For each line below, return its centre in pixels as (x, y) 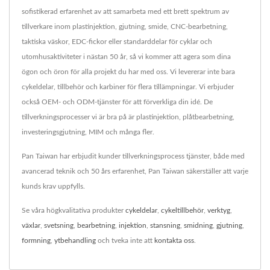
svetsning (59, 225)
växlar (31, 225)
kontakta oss (174, 240)
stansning (165, 225)
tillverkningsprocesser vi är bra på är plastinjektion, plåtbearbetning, (128, 117)
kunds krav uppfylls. (53, 186)
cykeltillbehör (182, 210)
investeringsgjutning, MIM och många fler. (88, 132)
